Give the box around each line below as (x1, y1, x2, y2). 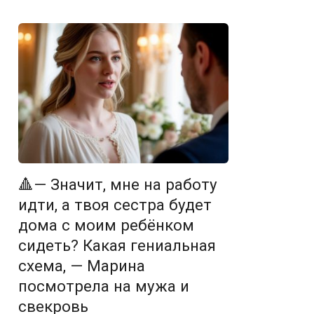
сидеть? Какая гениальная (18, 236, 216, 255)
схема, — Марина (18, 257, 145, 275)
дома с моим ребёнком (18, 216, 194, 235)
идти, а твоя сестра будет (18, 196, 212, 214)
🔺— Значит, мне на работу (18, 175, 217, 194)
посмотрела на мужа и (18, 277, 189, 296)
